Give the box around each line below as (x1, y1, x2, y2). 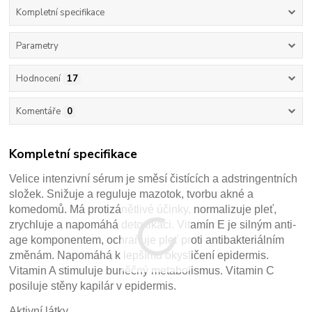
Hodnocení (15, 72, 61, 85)
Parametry (15, 39, 58, 52)
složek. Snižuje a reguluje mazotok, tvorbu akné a (9, 187, 254, 200)
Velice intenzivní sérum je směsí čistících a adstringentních (9, 172, 298, 185)
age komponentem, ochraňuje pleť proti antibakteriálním (9, 233, 285, 246)
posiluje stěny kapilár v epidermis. (9, 279, 177, 292)
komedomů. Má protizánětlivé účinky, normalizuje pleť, (9, 203, 277, 215)
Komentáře (15, 105, 61, 118)
